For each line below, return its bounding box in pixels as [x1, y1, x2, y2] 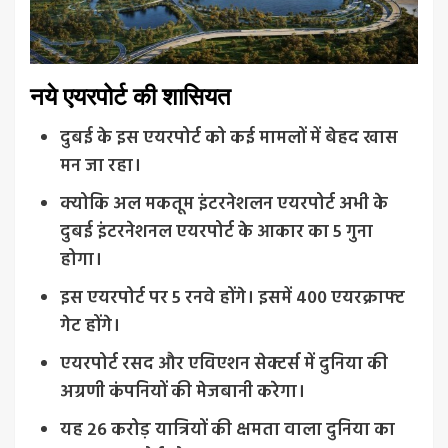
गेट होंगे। [60, 311, 120, 341]
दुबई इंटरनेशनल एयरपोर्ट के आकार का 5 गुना [60, 217, 373, 247]
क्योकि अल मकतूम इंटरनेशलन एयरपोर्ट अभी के [60, 189, 388, 219]
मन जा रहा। [60, 151, 141, 181]
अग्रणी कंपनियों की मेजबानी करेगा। [60, 377, 305, 407]
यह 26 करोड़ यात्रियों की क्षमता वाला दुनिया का [60, 415, 395, 445]
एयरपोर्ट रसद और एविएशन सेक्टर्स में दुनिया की [60, 349, 388, 379]
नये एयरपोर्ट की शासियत [30, 81, 231, 111]
